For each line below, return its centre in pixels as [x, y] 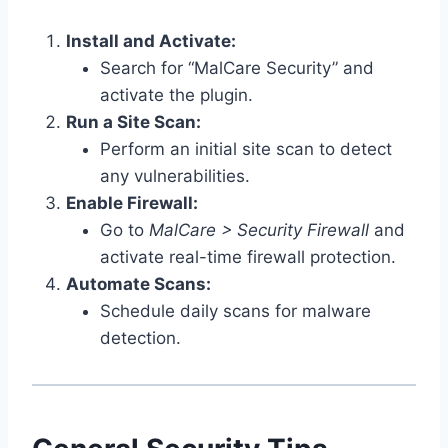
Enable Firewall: [132, 202]
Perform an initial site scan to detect [246, 148]
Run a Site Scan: [133, 121]
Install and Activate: [151, 40]
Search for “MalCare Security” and [237, 67]
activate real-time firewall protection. [248, 256]
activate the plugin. [176, 94]
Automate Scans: [138, 283]
